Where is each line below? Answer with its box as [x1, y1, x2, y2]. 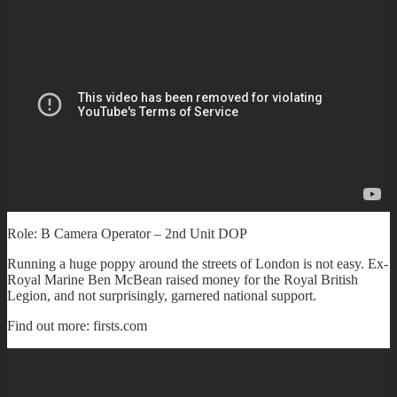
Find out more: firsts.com [7, 317, 147, 333]
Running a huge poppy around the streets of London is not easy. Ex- [7, 255, 388, 271]
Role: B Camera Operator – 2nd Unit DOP [7, 225, 247, 241]
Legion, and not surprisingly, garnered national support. [7, 287, 316, 303]
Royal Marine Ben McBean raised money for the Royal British [7, 271, 358, 287]
